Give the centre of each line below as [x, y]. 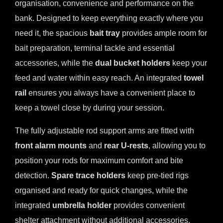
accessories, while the [55, 63]
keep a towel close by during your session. [90, 108]
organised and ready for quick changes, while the [101, 190]
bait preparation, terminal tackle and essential [95, 48]
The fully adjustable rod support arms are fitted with [105, 130]
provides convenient [148, 205]
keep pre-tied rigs [157, 175]
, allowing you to [177, 145]
